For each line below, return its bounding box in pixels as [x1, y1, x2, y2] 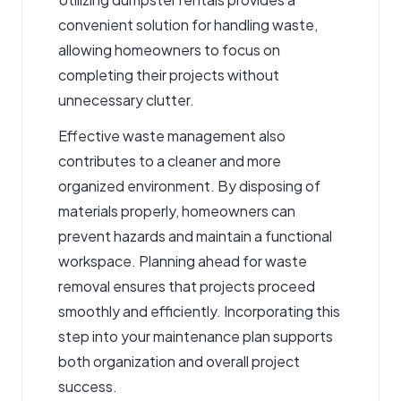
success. [58, 377, 117, 397]
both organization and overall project [58, 352, 300, 371]
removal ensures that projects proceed [58, 277, 315, 296]
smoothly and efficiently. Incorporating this [58, 302, 340, 321]
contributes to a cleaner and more [58, 151, 281, 171]
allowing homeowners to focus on [58, 40, 280, 60]
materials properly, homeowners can [58, 201, 295, 221]
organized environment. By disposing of [58, 176, 320, 196]
